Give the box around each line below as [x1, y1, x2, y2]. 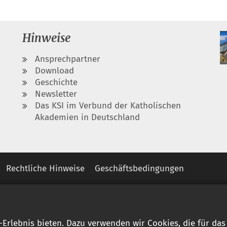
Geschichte [35, 77, 78, 88]
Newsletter [35, 88, 77, 99]
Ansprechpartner [35, 53, 100, 64]
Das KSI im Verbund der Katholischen [35, 100, 181, 111]
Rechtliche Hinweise [6, 163, 85, 174]
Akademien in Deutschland [35, 111, 140, 123]
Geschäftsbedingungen [95, 163, 184, 174]
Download [35, 65, 74, 76]
